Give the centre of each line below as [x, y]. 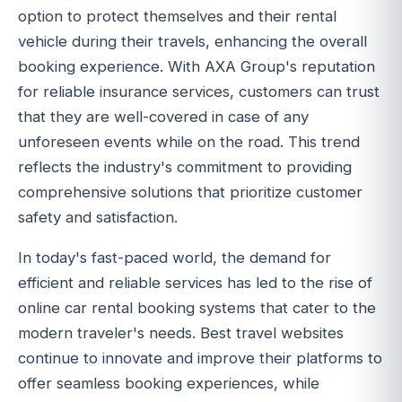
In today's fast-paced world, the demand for [175, 257]
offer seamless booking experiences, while [169, 383]
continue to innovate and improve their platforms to [200, 358]
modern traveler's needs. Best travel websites [181, 332]
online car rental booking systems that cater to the [197, 307]
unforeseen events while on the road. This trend [189, 142]
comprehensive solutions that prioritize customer [190, 192]
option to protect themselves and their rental [177, 17]
